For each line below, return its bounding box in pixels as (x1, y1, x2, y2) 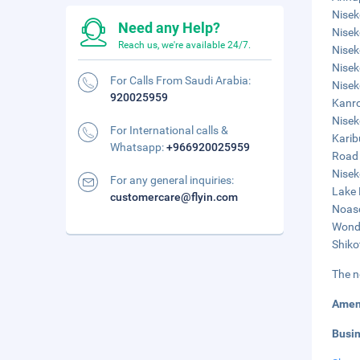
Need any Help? (118, 19, 220, 36)
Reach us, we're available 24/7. (118, 39, 251, 51)
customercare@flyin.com (110, 190, 238, 203)
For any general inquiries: (110, 174, 234, 186)
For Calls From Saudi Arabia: (110, 74, 251, 87)
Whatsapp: (110, 141, 166, 153)
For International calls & (110, 124, 228, 137)
